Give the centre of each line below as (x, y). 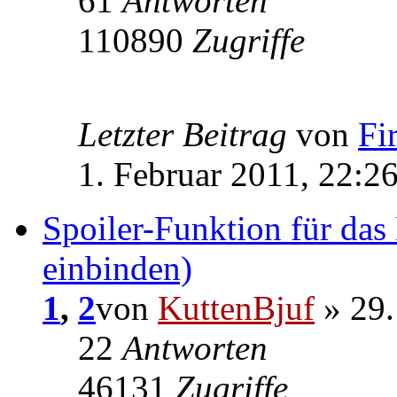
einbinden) (117, 268)
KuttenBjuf (236, 307)
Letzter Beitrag (187, 134)
